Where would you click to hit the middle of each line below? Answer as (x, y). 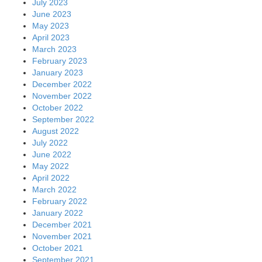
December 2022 (62, 84)
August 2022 (56, 131)
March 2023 (54, 49)
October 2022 (58, 107)
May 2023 (51, 25)
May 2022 (51, 166)
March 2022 (54, 189)
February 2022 (60, 201)
